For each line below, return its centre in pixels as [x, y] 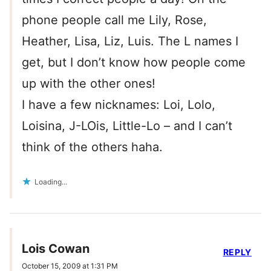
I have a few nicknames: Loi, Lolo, [119, 105]
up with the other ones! [89, 84]
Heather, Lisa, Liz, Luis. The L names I [130, 41]
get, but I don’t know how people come [134, 63]
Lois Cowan [56, 249]
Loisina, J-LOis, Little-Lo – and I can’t [127, 126]
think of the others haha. [92, 147]
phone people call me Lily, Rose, [114, 20]
